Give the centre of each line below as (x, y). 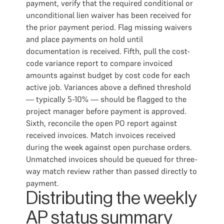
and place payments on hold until (84, 39)
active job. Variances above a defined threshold (108, 87)
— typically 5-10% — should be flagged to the (106, 99)
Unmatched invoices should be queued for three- (112, 159)
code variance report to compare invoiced (99, 63)
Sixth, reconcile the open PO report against (101, 123)
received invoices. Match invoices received (101, 135)
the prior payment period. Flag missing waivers (109, 27)
